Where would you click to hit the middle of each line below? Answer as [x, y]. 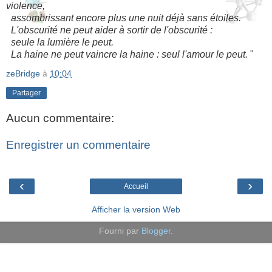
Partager [26, 93]
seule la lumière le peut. [60, 42]
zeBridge [23, 73]
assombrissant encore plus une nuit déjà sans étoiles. [124, 18]
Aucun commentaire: [60, 118]
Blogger [156, 231]
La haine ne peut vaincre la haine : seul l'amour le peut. [127, 54]
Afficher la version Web [136, 210]
